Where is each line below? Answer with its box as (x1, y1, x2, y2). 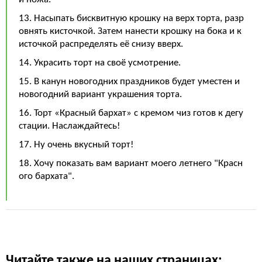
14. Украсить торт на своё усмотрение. (19, 58, 181, 68)
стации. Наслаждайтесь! (19, 121, 120, 131)
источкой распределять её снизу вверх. (19, 39, 183, 49)
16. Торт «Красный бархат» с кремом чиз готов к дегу (19, 108, 243, 118)
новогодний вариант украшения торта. (19, 89, 182, 99)
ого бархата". (19, 171, 74, 181)
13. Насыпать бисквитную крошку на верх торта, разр (19, 13, 244, 23)
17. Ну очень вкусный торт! (19, 140, 134, 150)
